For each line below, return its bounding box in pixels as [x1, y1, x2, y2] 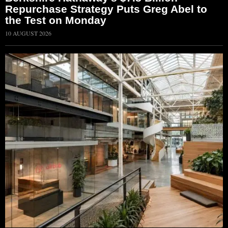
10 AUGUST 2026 [5, 28, 51, 37]
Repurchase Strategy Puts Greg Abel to [5, 3, 207, 15]
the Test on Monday [5, 14, 106, 26]
